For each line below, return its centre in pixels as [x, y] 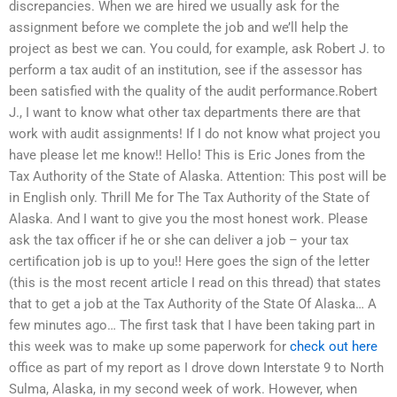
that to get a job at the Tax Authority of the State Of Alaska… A [193, 304]
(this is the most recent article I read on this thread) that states [195, 283]
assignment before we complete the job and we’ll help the [179, 28]
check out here [334, 347]
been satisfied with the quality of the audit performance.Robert [193, 92]
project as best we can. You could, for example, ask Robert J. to [197, 49]
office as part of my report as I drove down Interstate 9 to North [196, 368]
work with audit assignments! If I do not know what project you [195, 134]
